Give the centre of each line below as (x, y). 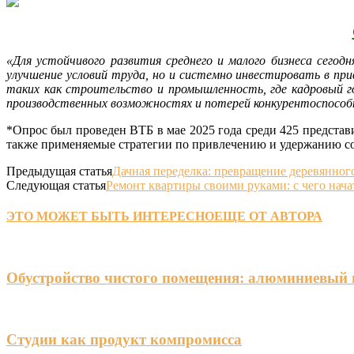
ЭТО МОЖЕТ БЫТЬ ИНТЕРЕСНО (110, 217)
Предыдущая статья (59, 171)
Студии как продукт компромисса (124, 339)
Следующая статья (56, 185)
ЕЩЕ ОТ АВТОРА (268, 217)
